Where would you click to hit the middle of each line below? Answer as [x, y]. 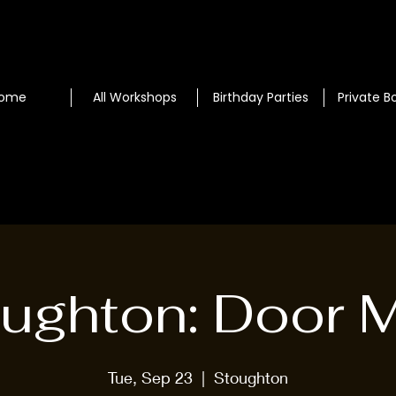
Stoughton [251, 377]
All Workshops [134, 97]
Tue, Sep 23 [150, 377]
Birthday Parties [261, 97]
